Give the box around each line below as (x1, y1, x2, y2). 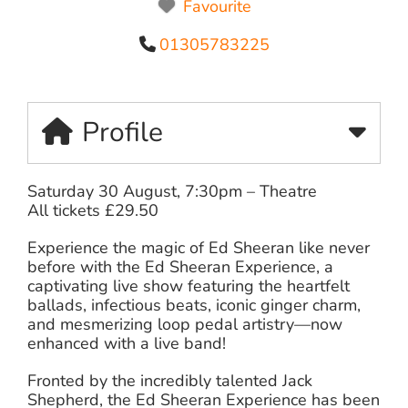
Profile (82, 113, 163, 151)
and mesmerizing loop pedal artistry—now (27, 312, 342, 335)
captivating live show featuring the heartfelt (27, 274, 350, 297)
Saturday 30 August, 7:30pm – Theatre (27, 179, 318, 202)
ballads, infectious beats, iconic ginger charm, (27, 293, 361, 316)
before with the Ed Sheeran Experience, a (27, 255, 333, 278)
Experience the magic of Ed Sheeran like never (27, 236, 371, 259)
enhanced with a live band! (27, 331, 226, 354)
